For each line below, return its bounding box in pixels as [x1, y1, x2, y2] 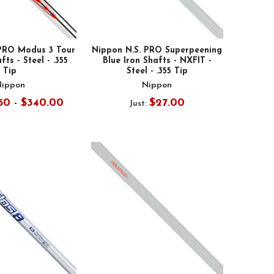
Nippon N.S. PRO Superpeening [92, 45, 223, 55]
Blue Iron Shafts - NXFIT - [102, 56, 212, 65]
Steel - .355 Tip [126, 66, 188, 76]
